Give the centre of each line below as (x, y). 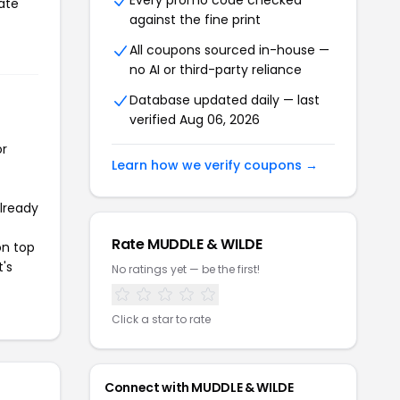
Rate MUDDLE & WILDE (187, 244)
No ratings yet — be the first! (186, 269)
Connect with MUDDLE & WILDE (199, 387)
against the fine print (195, 20)
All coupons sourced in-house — (229, 50)
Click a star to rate (161, 319)
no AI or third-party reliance (216, 70)
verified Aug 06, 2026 (195, 120)
